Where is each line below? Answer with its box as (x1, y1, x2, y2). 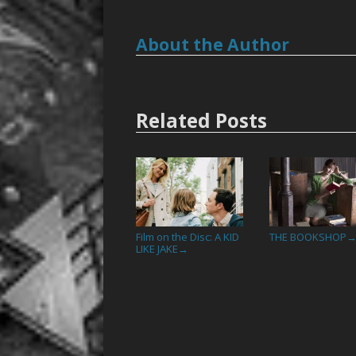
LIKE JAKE (136, 241, 179, 256)
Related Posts (136, 107, 268, 134)
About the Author (136, 33, 290, 56)
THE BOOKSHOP (269, 229, 347, 244)
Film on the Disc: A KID (136, 229, 240, 244)
